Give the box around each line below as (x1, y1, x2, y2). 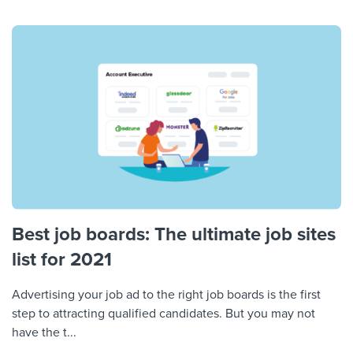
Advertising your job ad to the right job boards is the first (12, 286, 321, 303)
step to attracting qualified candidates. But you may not (12, 305, 315, 321)
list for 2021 (12, 247, 112, 271)
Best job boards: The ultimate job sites (12, 222, 336, 246)
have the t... (12, 324, 76, 340)
